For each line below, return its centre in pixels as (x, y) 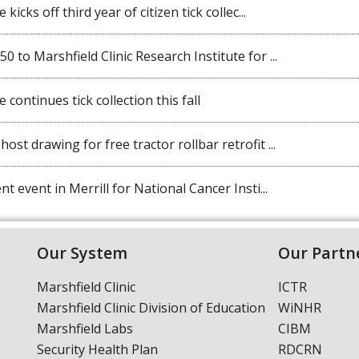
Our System (82, 253)
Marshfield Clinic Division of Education (151, 307)
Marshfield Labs (85, 328)
